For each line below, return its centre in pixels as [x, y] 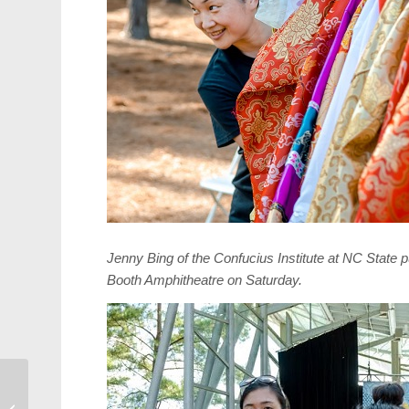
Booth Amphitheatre [168, 279]
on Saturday [263, 279]
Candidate [58, 389]
